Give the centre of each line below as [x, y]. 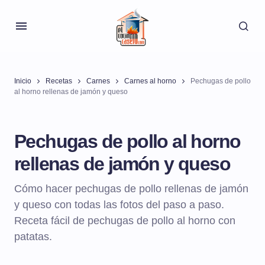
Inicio [23, 81]
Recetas [59, 81]
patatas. [33, 237]
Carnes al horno [150, 81]
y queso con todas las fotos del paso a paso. [119, 205]
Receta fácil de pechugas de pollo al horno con [125, 221]
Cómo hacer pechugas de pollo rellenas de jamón [131, 189]
